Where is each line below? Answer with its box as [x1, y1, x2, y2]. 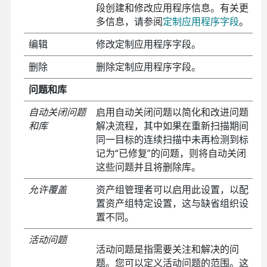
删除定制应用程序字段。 [95, 60, 201, 74]
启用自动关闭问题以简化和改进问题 [95, 105, 249, 119]
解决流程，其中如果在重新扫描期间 [95, 119, 249, 133]
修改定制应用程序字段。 [95, 38, 201, 51]
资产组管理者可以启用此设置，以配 [95, 183, 249, 197]
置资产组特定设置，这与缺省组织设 [95, 197, 249, 210]
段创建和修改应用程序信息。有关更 [95, 1, 249, 15]
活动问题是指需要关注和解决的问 [95, 243, 239, 256]
